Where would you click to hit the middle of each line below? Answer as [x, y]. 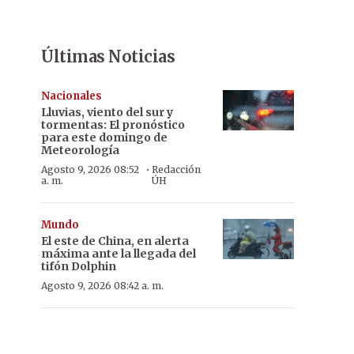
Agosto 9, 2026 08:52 [90, 169]
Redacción [176, 169]
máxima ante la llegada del [119, 254]
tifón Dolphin [79, 266]
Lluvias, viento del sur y [107, 112]
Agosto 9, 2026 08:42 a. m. [102, 286]
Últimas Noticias [108, 56]
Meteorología [80, 150]
